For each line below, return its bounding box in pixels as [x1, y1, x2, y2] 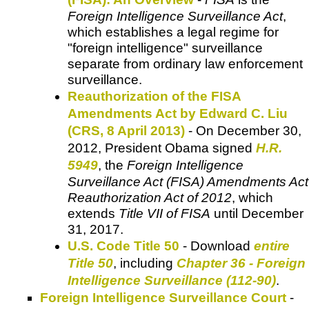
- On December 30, [185, 123, 301, 139]
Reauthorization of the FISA [68, 89, 241, 104]
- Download [179, 239, 254, 254]
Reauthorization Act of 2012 [68, 190, 232, 206]
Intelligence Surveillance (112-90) [68, 273, 276, 288]
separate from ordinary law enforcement [68, 57, 303, 72]
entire [254, 239, 290, 254]
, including [113, 256, 177, 271]
